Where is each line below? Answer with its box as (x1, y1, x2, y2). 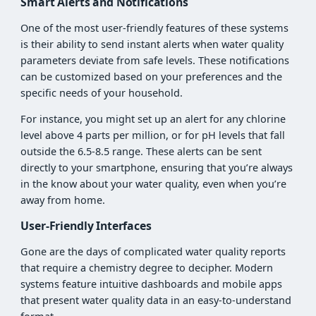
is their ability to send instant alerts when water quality (20, 37, 284, 51)
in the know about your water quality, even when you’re (20, 177, 287, 191)
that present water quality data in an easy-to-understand (20, 293, 292, 307)
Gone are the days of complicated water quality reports (20, 244, 286, 258)
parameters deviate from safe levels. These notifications (20, 53, 290, 67)
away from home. (20, 193, 106, 207)
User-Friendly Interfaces (20, 218, 152, 234)
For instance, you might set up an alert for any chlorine (20, 112, 286, 126)
